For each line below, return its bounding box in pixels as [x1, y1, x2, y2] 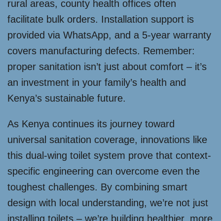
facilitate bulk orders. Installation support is [7, 13, 194, 25]
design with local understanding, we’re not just [7, 197, 208, 208]
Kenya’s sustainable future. [7, 92, 126, 104]
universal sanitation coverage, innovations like [7, 134, 207, 145]
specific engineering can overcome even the [7, 165, 200, 177]
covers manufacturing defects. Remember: [7, 45, 195, 56]
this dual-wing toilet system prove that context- [7, 149, 211, 161]
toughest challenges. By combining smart [7, 181, 187, 192]
